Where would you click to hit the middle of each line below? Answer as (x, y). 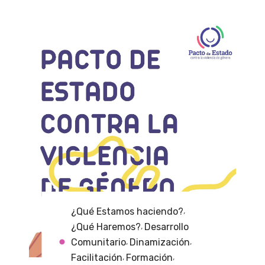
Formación (150, 257)
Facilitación (97, 257)
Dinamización (160, 242)
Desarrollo (167, 227)
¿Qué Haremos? (106, 227)
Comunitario (99, 242)
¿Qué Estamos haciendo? (127, 211)
